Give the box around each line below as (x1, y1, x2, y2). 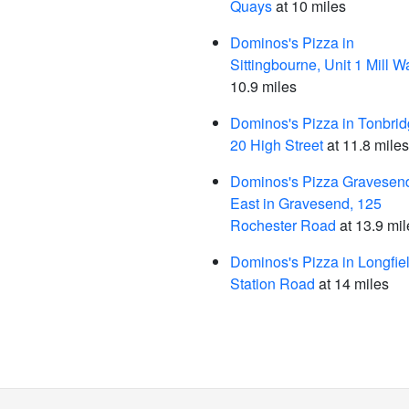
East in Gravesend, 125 (230, 193, 382, 214)
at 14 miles (315, 273, 389, 294)
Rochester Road (230, 215, 336, 236)
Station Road (230, 273, 315, 294)
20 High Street (230, 134, 323, 155)
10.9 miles (230, 76, 297, 97)
